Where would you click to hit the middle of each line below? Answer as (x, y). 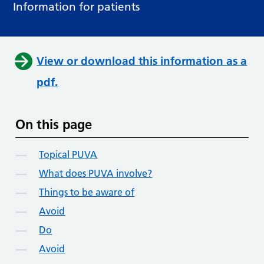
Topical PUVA (68, 155)
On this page (54, 125)
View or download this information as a (142, 61)
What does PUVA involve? (96, 174)
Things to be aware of (87, 192)
